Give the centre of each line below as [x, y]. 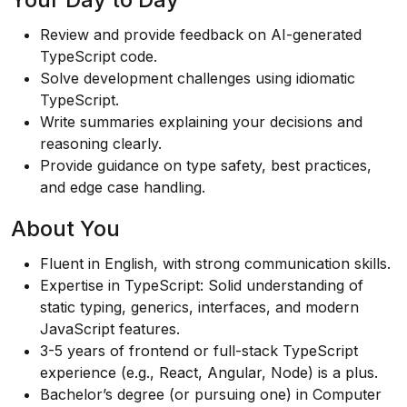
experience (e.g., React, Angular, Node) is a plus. [209, 372]
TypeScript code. [99, 56]
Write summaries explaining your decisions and [201, 122]
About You [65, 228]
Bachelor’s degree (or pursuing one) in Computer [211, 394]
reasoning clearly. [101, 144]
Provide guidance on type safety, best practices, [206, 165]
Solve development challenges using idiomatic [198, 78]
